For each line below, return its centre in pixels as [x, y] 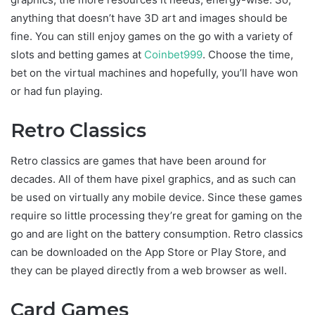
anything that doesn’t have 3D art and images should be [149, 18]
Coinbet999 [173, 54]
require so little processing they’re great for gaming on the [156, 216]
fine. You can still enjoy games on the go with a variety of [152, 36]
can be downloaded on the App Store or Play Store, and [148, 252]
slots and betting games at [77, 54]
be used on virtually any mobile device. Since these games [156, 198]
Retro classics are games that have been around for [139, 161]
